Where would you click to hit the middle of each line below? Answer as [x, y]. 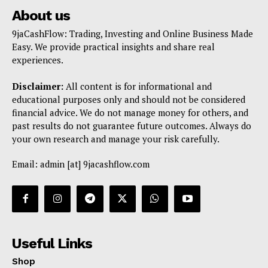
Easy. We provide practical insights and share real [113, 47]
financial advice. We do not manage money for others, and [130, 113]
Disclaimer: [38, 86]
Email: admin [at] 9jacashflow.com [81, 164]
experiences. [38, 60]
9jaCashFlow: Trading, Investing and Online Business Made [133, 34]
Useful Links [52, 243]
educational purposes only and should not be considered [129, 100]
